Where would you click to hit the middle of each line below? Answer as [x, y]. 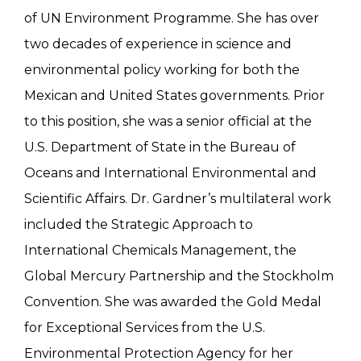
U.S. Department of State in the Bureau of [160, 147]
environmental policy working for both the [162, 69]
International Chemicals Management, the [160, 250]
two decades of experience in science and [158, 44]
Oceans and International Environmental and [170, 172]
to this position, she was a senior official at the [168, 121]
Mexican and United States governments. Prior [174, 95]
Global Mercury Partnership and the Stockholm [179, 276]
